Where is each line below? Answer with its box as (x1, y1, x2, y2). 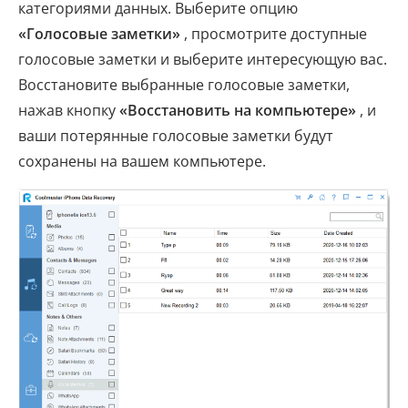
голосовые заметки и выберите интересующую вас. (18, 49, 387, 70)
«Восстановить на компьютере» (119, 100, 356, 121)
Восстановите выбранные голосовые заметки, (18, 75, 350, 96)
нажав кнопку (18, 100, 119, 121)
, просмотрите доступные (180, 24, 367, 45)
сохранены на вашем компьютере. (18, 151, 266, 172)
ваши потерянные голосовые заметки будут (18, 126, 333, 147)
